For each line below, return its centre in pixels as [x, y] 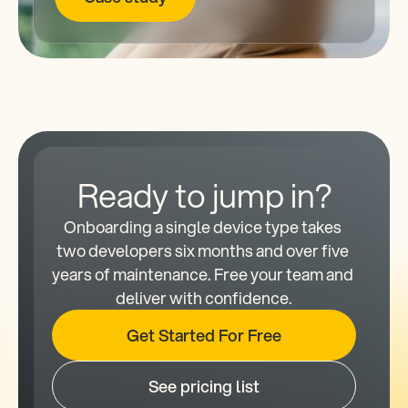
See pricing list [204, 386]
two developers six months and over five [203, 250]
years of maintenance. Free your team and [203, 274]
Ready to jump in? [204, 195]
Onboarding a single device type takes [203, 227]
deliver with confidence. [204, 298]
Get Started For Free [204, 335]
